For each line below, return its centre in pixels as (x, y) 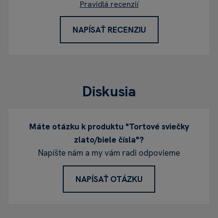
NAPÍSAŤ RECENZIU (109, 29)
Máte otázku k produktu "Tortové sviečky (109, 126)
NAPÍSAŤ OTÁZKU (109, 179)
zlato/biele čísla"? (109, 139)
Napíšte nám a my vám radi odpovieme (109, 153)
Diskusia (109, 91)
